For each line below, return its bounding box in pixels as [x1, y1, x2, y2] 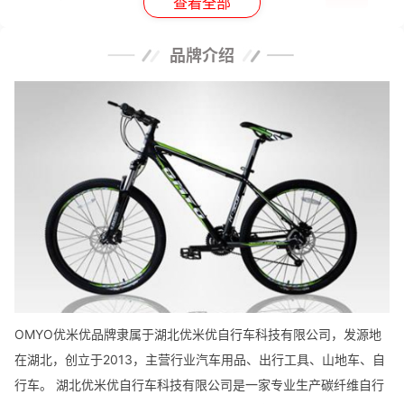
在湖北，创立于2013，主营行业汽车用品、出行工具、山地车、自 [14, 351, 385, 367]
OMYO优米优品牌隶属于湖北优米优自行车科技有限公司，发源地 [14, 326, 381, 342]
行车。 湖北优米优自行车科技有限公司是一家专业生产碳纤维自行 [14, 376, 384, 392]
